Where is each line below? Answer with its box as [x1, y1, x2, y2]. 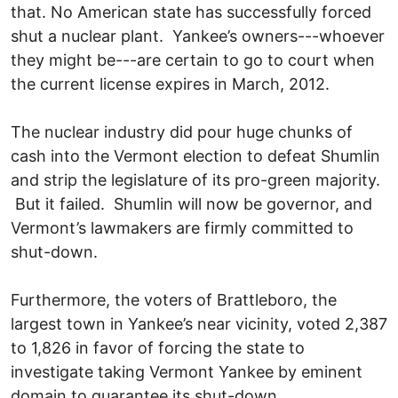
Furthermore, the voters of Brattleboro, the [11, 290, 337, 309]
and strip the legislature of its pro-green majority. [11, 170, 380, 189]
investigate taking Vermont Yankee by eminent [11, 362, 362, 381]
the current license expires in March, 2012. [11, 74, 330, 93]
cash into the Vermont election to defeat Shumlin [11, 146, 380, 165]
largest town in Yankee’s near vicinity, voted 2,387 [11, 314, 387, 333]
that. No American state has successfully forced [11, 2, 371, 21]
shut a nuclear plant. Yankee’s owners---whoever [11, 26, 385, 45]
